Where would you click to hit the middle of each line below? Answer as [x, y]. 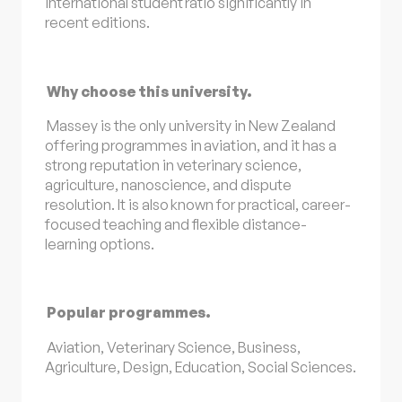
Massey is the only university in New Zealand [191, 125]
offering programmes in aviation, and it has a [191, 145]
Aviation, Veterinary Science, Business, [174, 347]
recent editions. [97, 23]
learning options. [100, 244]
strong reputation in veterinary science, [173, 165]
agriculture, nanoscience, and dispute [169, 184]
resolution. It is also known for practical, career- [198, 204]
